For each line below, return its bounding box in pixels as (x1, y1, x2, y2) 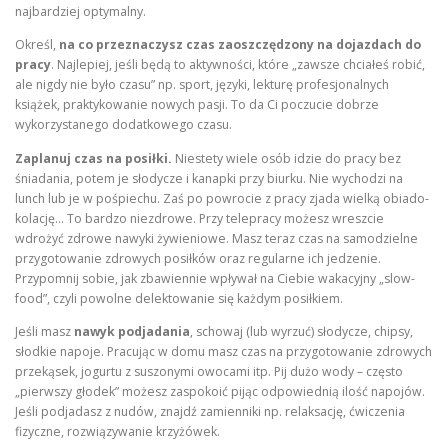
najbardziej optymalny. (15, 3, 146, 21)
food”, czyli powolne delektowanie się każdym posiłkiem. (15, 289, 343, 307)
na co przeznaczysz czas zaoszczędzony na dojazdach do (59, 36, 421, 54)
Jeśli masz (15, 322, 74, 340)
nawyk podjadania (74, 322, 190, 340)
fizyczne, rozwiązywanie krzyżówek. (15, 422, 220, 440)
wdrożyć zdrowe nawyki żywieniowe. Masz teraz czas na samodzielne (15, 229, 418, 247)
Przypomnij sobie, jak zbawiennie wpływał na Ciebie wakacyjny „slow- (15, 269, 415, 287)
